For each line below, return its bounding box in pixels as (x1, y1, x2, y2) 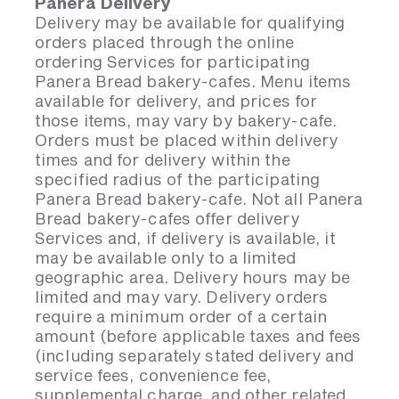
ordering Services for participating (35, 52, 310, 71)
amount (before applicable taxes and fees (35, 326, 362, 346)
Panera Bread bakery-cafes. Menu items (35, 71, 352, 91)
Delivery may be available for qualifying (35, 12, 346, 32)
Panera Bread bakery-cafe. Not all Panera (35, 189, 363, 208)
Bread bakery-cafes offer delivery (35, 208, 299, 228)
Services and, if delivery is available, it (35, 228, 336, 248)
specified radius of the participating (35, 169, 321, 189)
